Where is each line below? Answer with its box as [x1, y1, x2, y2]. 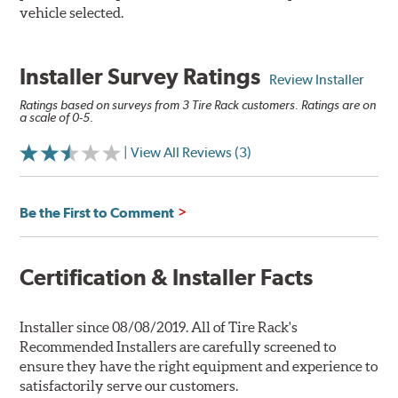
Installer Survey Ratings [20, 63, 270, 91]
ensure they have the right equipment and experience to [20, 358, 378, 375]
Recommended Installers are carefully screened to [20, 338, 337, 355]
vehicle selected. [20, 4, 124, 21]
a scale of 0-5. [20, 110, 94, 125]
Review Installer [269, 71, 364, 89]
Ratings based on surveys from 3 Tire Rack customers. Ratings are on [20, 98, 377, 113]
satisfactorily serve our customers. [20, 378, 239, 394]
